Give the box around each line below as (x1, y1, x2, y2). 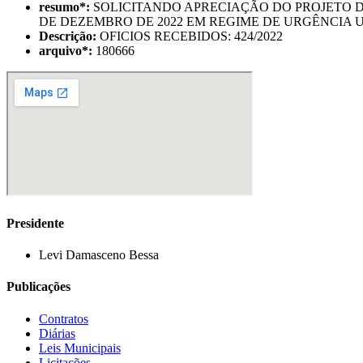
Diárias (39, 326, 75, 340)
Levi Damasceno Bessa (39, 248, 159, 263)
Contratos (39, 311, 88, 326)
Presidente (6, 216, 64, 230)
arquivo (39, 43, 82, 58)
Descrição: (39, 28, 96, 43)
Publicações (6, 280, 70, 294)
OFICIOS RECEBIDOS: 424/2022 (96, 28, 283, 43)
